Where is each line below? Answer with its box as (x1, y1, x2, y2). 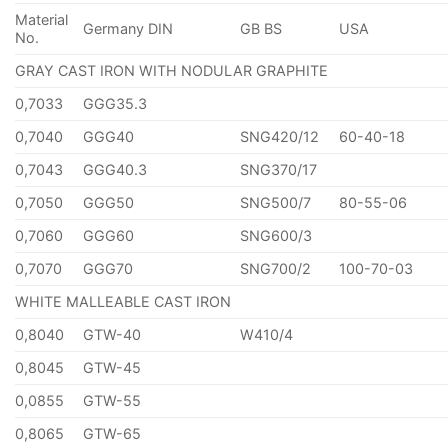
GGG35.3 (83, 95, 148, 113)
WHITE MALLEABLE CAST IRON (15, 293, 231, 311)
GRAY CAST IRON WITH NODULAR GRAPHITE (15, 62, 328, 80)
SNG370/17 (240, 161, 318, 179)
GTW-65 (83, 425, 142, 443)
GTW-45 (83, 359, 142, 377)
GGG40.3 (83, 161, 148, 179)
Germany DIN (83, 20, 174, 38)
